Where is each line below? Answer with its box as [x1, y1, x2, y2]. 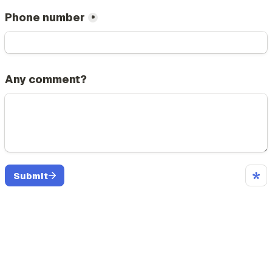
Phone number [5, 10, 85, 24]
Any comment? [5, 72, 87, 86]
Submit [13, 169, 48, 182]
